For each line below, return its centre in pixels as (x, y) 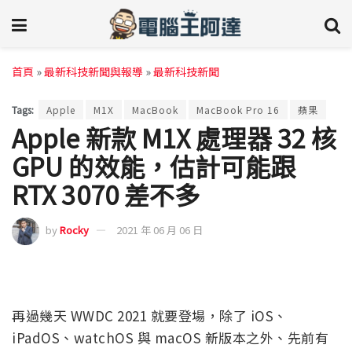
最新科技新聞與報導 (93, 71)
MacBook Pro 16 (238, 109)
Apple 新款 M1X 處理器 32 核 (174, 137)
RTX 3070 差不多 (106, 194)
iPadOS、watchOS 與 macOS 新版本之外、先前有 (170, 338)
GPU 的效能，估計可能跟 (154, 165)
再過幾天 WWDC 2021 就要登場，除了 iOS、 (150, 316)
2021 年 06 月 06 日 (159, 230)
